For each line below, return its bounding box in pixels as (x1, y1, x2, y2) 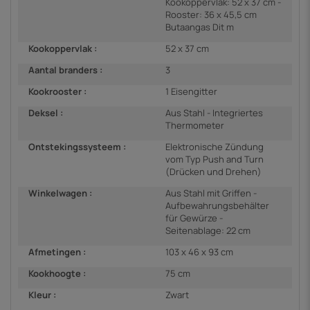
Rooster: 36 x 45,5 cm (165, 8, 257, 21)
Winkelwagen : (28, 186, 92, 199)
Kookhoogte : (28, 266, 86, 280)
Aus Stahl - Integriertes (165, 106, 263, 119)
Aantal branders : (28, 63, 102, 76)
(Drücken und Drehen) (165, 165, 262, 178)
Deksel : (28, 106, 63, 119)
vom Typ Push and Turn (165, 152, 264, 165)
